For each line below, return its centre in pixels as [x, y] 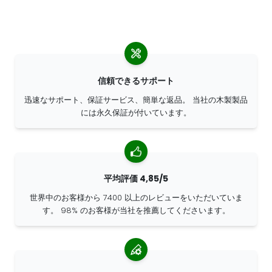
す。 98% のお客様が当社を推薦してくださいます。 [136, 211]
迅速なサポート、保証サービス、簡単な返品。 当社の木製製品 [136, 100]
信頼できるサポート [136, 80]
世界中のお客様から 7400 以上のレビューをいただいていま [136, 198]
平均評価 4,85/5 [136, 179]
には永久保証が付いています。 [136, 112]
